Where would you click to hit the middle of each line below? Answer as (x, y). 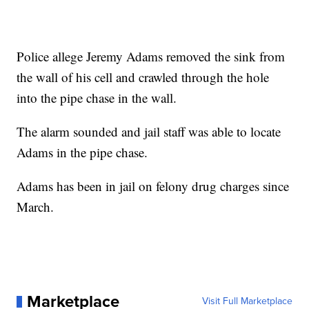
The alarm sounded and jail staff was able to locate (149, 132)
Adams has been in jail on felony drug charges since (153, 186)
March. (36, 207)
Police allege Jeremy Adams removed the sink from (151, 57)
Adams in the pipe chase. (82, 152)
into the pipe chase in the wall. (97, 98)
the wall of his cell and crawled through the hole (143, 77)
